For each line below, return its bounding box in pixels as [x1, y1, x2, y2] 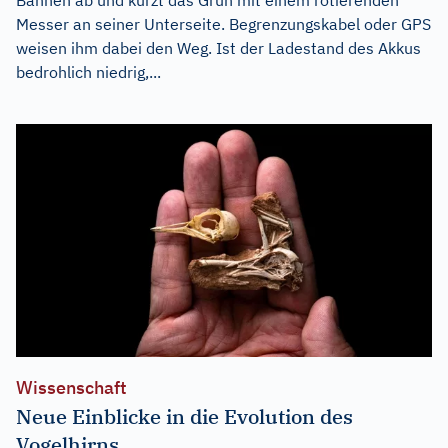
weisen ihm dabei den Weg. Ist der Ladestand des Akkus [16, 37, 421, 58]
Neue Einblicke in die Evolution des [16, 403, 353, 431]
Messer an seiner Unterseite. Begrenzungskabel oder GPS [16, 13, 431, 34]
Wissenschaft [16, 376, 127, 400]
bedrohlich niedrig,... [16, 61, 161, 82]
